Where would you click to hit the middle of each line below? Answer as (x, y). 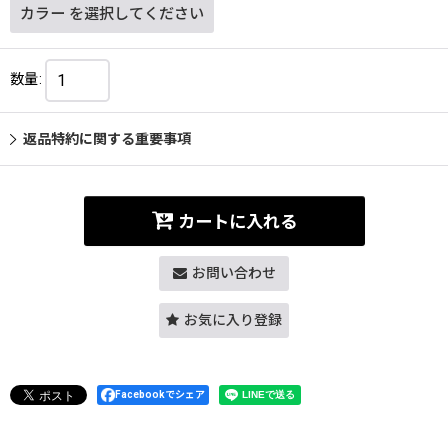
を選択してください (136, 13)
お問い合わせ (233, 272)
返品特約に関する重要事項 (107, 138)
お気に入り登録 (233, 319)
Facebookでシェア (160, 394)
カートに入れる (237, 222)
